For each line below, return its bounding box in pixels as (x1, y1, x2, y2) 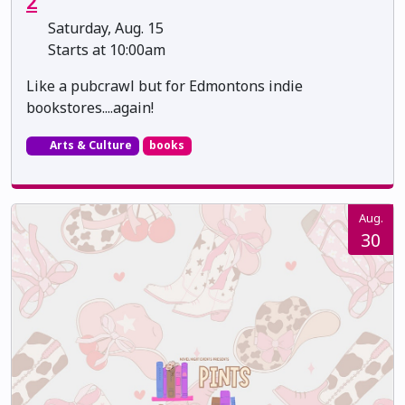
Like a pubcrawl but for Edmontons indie (26, 76, 303, 97)
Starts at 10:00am (44, 40, 165, 61)
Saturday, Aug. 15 (44, 18, 164, 39)
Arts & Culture (46, 137, 132, 154)
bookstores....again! (26, 98, 154, 118)
